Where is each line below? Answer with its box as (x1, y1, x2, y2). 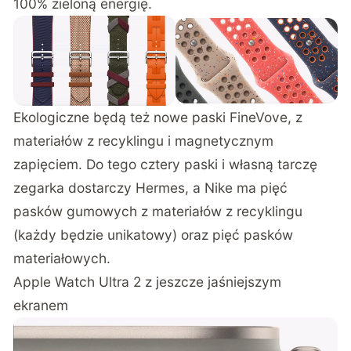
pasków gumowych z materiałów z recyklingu (13, 202, 303, 219)
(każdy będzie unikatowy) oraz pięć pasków (13, 226, 294, 243)
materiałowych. (13, 249, 111, 266)
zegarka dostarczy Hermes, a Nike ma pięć (13, 179, 288, 196)
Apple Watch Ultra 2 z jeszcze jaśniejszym (13, 273, 282, 290)
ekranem (13, 296, 69, 313)
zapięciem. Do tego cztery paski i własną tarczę (13, 155, 318, 172)
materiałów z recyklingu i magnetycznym (13, 132, 274, 149)
